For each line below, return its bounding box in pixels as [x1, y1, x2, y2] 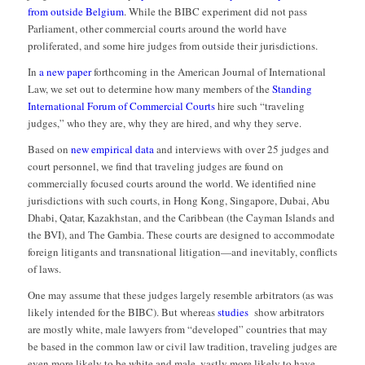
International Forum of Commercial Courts [27, 99, 215, 114]
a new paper [38, 64, 91, 80]
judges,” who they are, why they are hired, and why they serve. [27, 116, 301, 131]
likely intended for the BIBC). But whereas [27, 305, 218, 320]
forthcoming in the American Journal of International [90, 64, 326, 80]
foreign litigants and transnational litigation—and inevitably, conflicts [27, 244, 337, 260]
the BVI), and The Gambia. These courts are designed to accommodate [27, 227, 335, 243]
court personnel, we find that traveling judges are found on [27, 159, 284, 174]
